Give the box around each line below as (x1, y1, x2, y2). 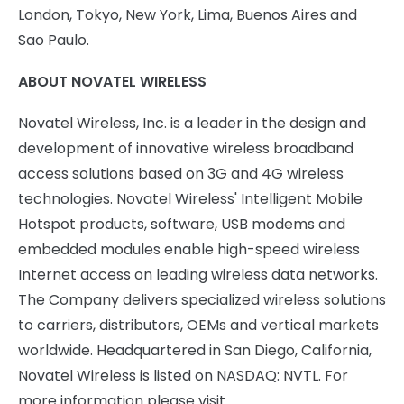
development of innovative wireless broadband (18, 138, 353, 159)
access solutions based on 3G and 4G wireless (18, 163, 344, 184)
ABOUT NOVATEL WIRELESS (18, 71, 207, 92)
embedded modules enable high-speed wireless (18, 239, 360, 260)
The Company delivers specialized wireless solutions (18, 289, 386, 310)
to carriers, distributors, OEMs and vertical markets (18, 315, 379, 335)
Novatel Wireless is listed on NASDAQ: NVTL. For (18, 365, 348, 386)
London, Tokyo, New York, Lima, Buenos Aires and (18, 5, 357, 25)
